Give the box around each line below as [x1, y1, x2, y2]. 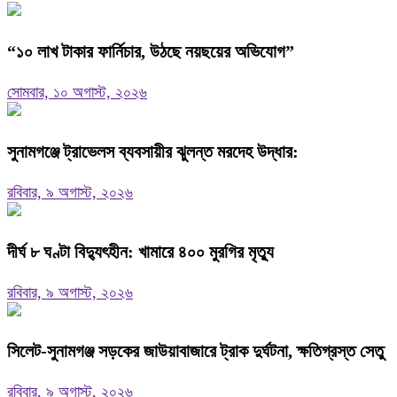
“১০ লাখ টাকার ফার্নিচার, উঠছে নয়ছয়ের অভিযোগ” [7, 41, 294, 61]
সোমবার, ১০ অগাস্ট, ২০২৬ [7, 82, 147, 101]
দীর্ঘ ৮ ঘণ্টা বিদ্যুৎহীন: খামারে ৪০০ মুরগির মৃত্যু [7, 241, 274, 261]
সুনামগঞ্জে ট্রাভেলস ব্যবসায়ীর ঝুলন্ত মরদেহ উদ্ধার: [7, 141, 299, 161]
